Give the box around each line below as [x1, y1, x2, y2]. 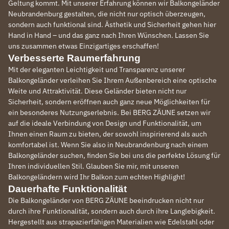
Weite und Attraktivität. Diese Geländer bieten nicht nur [8, 86, 187, 96]
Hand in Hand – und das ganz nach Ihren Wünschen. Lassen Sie [8, 31, 209, 40]
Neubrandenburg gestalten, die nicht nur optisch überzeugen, [8, 9, 205, 18]
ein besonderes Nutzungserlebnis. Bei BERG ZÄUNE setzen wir [8, 108, 211, 117]
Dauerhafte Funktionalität [8, 184, 127, 194]
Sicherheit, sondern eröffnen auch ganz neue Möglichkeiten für [8, 97, 210, 106]
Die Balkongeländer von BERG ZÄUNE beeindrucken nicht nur [8, 196, 204, 205]
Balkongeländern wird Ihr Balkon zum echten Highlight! [8, 172, 185, 181]
